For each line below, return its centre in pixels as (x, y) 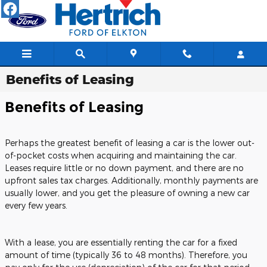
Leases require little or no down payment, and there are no (124, 168)
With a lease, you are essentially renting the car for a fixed (121, 242)
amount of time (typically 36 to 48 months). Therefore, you (126, 255)
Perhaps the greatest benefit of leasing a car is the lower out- (130, 143)
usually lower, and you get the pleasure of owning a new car (127, 193)
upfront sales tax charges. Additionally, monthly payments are (131, 180)
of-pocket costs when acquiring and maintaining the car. (121, 155)
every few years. (36, 205)
